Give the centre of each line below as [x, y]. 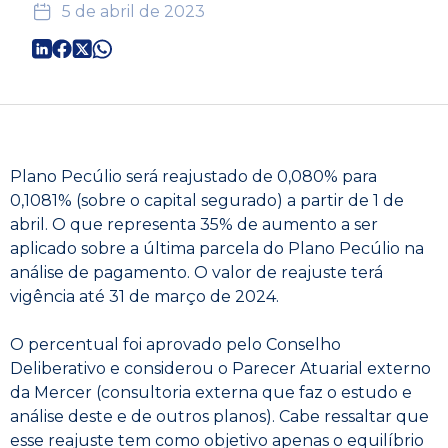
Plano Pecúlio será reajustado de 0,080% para [193, 176]
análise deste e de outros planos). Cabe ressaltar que [219, 416]
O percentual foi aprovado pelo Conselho [175, 344]
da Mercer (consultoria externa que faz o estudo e [211, 392]
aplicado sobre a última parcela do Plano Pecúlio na [217, 248]
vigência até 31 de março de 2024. [144, 296]
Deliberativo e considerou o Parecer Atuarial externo [220, 368]
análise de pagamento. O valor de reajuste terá [196, 272]
